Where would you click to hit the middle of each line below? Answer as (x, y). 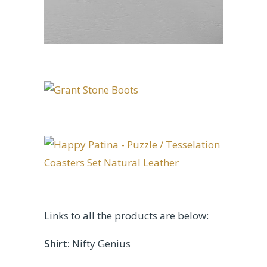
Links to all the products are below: (126, 216)
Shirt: (57, 244)
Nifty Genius (100, 244)
